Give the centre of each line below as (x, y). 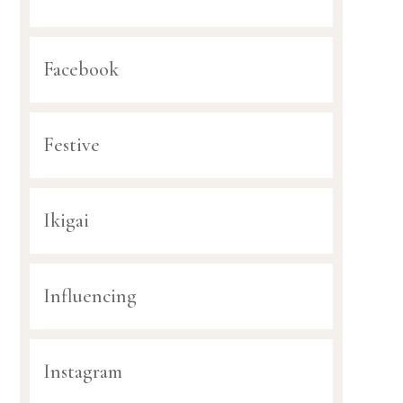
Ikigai (66, 221)
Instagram (82, 372)
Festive (71, 145)
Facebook (81, 70)
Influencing (90, 296)
